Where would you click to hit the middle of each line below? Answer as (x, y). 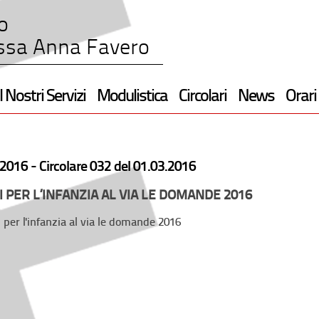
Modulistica (132, 97)
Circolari (203, 97)
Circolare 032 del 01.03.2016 (117, 167)
